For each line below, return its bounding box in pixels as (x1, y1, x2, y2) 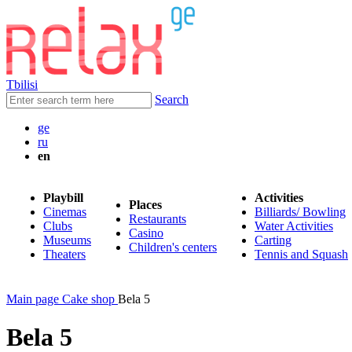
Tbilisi (6, 78, 38, 91)
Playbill (43, 191, 83, 204)
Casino (129, 226, 163, 240)
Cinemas (43, 205, 86, 218)
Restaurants (129, 212, 186, 225)
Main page (6, 292, 59, 306)
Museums (43, 233, 91, 247)
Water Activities (255, 219, 333, 233)
